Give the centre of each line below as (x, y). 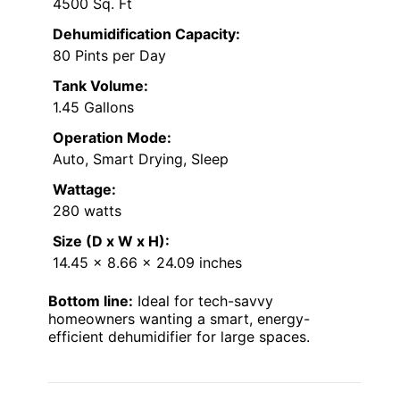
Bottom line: (91, 301)
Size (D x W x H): (111, 242)
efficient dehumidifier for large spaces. (179, 337)
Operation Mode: (112, 138)
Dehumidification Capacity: (146, 34)
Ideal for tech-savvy (203, 301)
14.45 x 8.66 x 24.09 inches (147, 263)
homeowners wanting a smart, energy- (179, 319)
